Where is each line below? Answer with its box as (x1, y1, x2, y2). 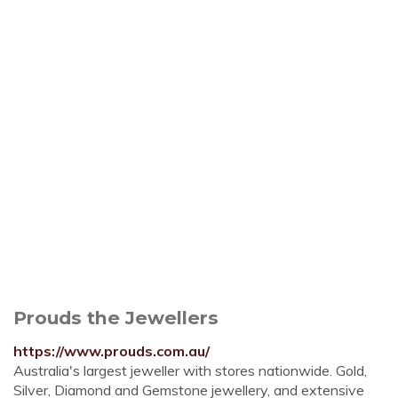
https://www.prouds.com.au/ (13, 342, 210, 360)
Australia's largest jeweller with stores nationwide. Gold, (13, 362, 367, 379)
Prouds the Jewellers (13, 306, 219, 329)
